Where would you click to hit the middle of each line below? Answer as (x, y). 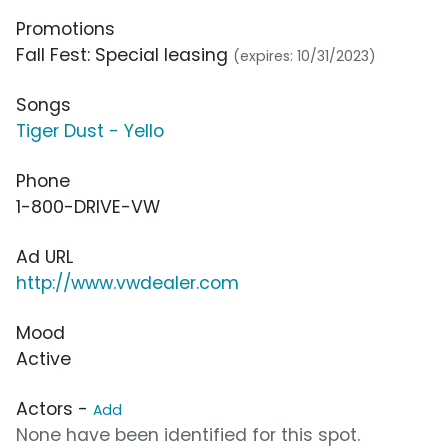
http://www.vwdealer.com (127, 283)
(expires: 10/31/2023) (304, 56)
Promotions (65, 29)
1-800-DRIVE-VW (88, 207)
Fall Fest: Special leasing (124, 55)
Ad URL (44, 257)
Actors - (54, 409)
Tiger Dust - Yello (90, 131)
